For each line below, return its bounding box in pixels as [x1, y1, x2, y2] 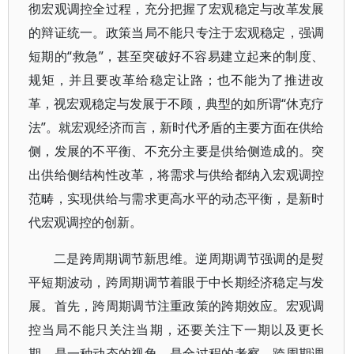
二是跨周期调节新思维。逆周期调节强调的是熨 [54, 250, 325, 267]
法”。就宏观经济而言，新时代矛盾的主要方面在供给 [28, 119, 325, 136]
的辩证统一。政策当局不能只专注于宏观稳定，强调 [28, 24, 325, 41]
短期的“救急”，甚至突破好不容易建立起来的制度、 [28, 47, 325, 65]
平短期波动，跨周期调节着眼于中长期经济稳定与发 [28, 273, 325, 291]
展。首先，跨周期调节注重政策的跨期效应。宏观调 [28, 297, 325, 314]
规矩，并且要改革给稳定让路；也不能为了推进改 [28, 71, 325, 88]
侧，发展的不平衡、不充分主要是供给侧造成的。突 [28, 142, 325, 160]
